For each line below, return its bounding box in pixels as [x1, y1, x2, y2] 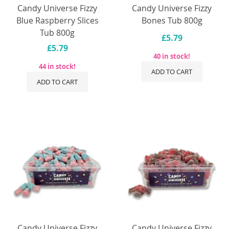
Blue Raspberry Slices [16, 14, 99, 26]
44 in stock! [39, 61, 76, 71]
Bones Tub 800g [141, 14, 202, 26]
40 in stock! [153, 51, 190, 61]
